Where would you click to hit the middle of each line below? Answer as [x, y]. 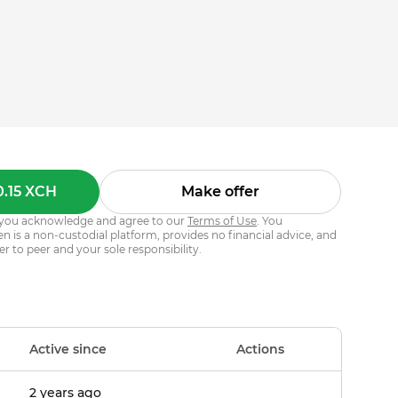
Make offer [220, 191]
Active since [68, 349]
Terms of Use [222, 221]
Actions [261, 349]
